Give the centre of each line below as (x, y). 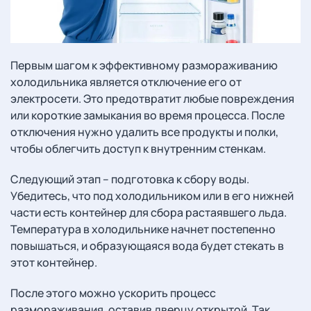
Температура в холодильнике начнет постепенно (143, 229)
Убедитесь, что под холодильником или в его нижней (152, 196)
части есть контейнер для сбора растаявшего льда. (149, 212)
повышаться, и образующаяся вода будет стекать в (147, 246)
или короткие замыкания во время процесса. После (148, 115)
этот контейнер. (54, 262)
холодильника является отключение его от (126, 82)
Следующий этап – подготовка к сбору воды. (130, 179)
